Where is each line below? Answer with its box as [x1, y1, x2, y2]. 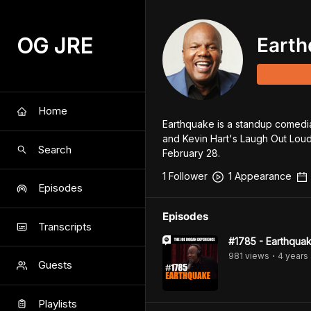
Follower [166, 170, 208, 182]
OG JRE [17, 33, 93, 58]
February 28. [162, 147, 220, 159]
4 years [278, 251, 308, 261]
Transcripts [38, 219, 92, 233]
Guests [38, 258, 72, 272]
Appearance [232, 170, 292, 182]
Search [38, 142, 72, 156]
